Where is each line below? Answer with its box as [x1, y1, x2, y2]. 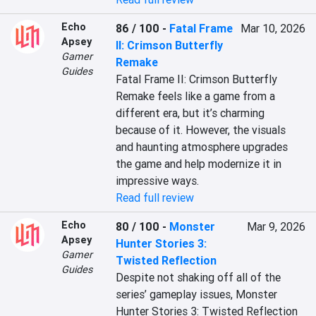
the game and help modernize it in [116, 157, 282, 171]
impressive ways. [116, 174, 200, 188]
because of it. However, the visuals [116, 123, 286, 137]
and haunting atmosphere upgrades [116, 140, 288, 154]
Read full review [116, 190, 195, 205]
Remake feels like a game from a [116, 89, 276, 103]
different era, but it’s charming [116, 106, 265, 120]
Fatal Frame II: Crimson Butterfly [116, 72, 278, 86]
